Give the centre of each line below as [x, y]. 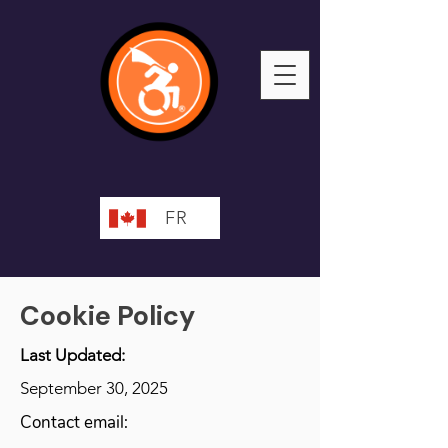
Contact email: [76, 422]
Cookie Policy [107, 315]
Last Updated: [72, 355]
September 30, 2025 [94, 388]
